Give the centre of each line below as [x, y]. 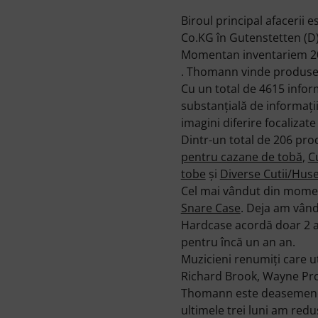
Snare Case [210, 208]
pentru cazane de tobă [241, 157]
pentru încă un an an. [238, 242]
